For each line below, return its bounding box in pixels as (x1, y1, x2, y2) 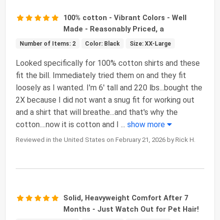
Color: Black (85, 40, 120, 47)
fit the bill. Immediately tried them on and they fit (16, 70, 186, 80)
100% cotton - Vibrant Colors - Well (63, 13, 187, 22)
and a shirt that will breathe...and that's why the (16, 107, 178, 117)
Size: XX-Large (129, 40, 171, 47)
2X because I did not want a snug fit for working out (16, 95, 194, 105)
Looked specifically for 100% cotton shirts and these (16, 58, 200, 68)
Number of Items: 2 (19, 40, 76, 47)
